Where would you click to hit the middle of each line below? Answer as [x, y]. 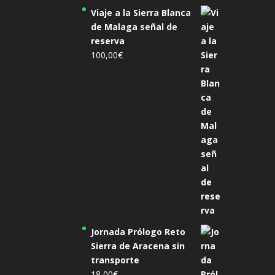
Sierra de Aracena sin [138, 246]
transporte [115, 260]
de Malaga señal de [134, 27]
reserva [108, 41]
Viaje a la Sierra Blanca [141, 13]
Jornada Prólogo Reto [138, 232]
